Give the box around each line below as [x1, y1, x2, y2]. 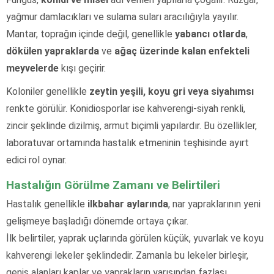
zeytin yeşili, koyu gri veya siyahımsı [89, 85, 254, 97]
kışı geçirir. [59, 62, 106, 74]
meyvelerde [6, 62, 59, 74]
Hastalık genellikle [6, 198, 87, 210]
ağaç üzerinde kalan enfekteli [114, 45, 250, 57]
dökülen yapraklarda [6, 45, 99, 57]
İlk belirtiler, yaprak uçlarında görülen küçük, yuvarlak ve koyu [6, 232, 264, 244]
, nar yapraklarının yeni [168, 198, 261, 210]
